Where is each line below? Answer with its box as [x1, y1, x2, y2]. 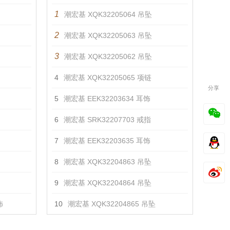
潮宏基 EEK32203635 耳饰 [64, 137, 150, 145]
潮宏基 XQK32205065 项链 [64, 73, 151, 82]
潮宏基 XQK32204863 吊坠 [64, 158, 151, 166]
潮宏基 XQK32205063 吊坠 [64, 31, 152, 40]
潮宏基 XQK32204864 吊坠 [64, 179, 151, 187]
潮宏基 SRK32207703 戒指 [64, 116, 151, 124]
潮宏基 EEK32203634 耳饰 [64, 94, 150, 103]
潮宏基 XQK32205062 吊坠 [64, 52, 152, 61]
